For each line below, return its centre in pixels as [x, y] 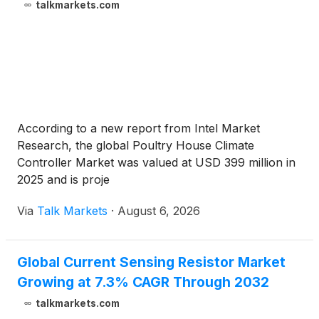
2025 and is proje [63, 180]
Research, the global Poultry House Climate [136, 146]
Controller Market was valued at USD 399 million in [156, 163]
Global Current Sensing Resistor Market [151, 262]
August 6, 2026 [159, 211]
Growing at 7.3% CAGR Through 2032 [143, 282]
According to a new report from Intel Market [138, 129]
